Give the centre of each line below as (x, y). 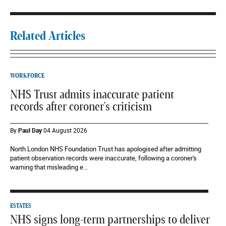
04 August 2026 (65, 130)
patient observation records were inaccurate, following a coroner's (103, 158)
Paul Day (30, 130)
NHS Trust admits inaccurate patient (92, 95)
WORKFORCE (27, 76)
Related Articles (48, 37)
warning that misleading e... (49, 167)
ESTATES (21, 206)
